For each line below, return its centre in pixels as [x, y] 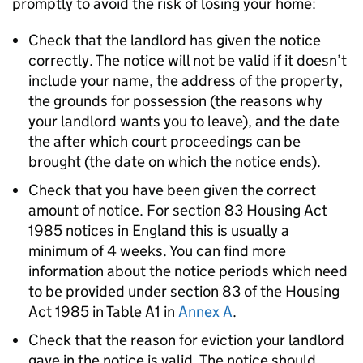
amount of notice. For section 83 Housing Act [178, 210]
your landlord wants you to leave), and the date [184, 121]
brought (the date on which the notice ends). [175, 162]
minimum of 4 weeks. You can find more [157, 251]
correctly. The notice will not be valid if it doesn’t [188, 60]
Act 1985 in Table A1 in [103, 312]
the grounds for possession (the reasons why [175, 101]
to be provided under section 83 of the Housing [184, 291]
